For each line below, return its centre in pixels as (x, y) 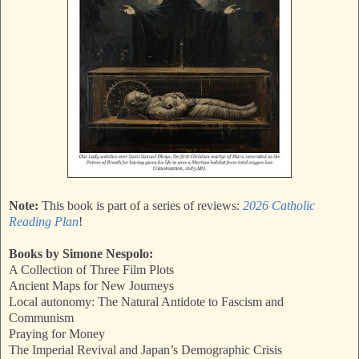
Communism (41, 318)
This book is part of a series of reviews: (142, 206)
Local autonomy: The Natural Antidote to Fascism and (146, 302)
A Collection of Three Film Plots (91, 270)
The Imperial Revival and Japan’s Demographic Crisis (145, 350)
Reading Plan (44, 222)
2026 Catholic (279, 206)
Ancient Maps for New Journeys (91, 286)
